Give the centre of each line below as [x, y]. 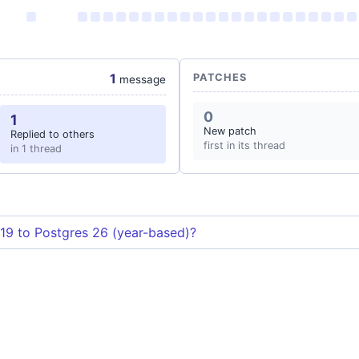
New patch [230, 131]
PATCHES [220, 77]
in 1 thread [36, 149]
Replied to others [52, 134]
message [141, 79]
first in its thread [244, 145]
